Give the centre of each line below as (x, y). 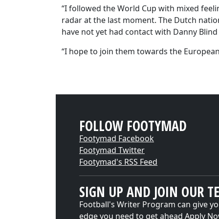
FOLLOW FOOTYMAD (133, 126)
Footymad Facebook (117, 138)
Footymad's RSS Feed (118, 162)
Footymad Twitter (112, 150)
